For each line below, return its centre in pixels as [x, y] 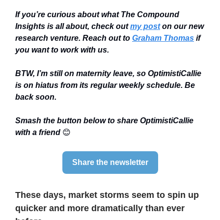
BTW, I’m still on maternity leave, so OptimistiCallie [108, 73]
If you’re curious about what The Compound [97, 14]
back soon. [36, 97]
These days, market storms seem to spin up [107, 195]
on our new [182, 26]
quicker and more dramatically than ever [100, 208]
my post [145, 26]
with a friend [39, 132]
